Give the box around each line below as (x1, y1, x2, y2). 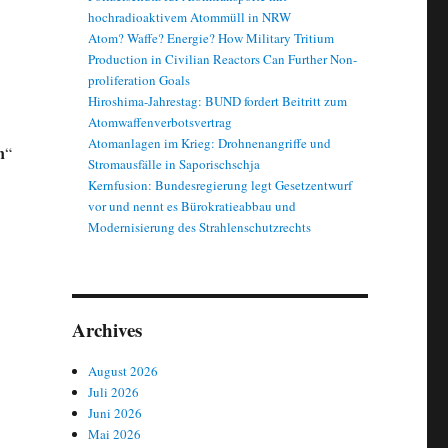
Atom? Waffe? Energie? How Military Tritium (88, 29, 335, 48)
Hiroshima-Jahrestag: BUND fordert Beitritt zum (88, 92, 348, 111)
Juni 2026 (88, 404, 143, 423)
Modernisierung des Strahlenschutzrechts (88, 218, 312, 237)
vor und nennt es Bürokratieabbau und (88, 197, 297, 216)
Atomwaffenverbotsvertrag (88, 113, 233, 132)
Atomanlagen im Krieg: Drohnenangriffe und (88, 134, 332, 153)
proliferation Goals (88, 71, 191, 90)
